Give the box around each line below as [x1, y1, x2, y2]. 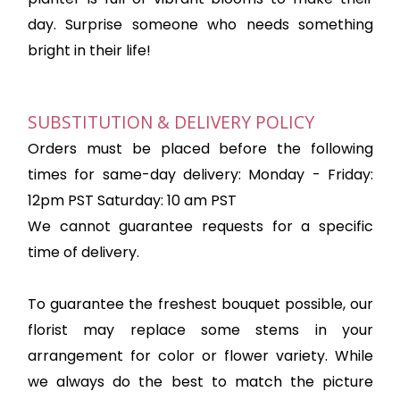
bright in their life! [28, 40, 151, 61]
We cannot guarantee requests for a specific [28, 216, 373, 237]
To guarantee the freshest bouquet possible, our [28, 294, 373, 314]
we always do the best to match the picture [28, 371, 373, 392]
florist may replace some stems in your [28, 320, 373, 340]
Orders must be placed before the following [28, 138, 373, 159]
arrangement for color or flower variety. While [28, 346, 373, 366]
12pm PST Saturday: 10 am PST [28, 190, 237, 211]
